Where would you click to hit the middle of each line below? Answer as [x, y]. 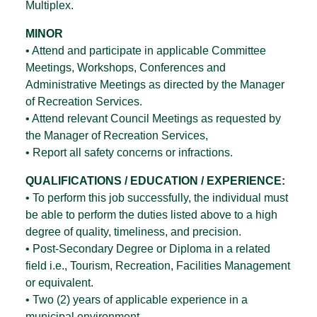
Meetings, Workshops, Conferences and [126, 68]
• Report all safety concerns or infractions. [129, 153]
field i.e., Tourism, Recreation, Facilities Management [158, 266]
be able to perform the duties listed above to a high [151, 215]
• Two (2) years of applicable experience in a [137, 300]
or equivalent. [59, 283]
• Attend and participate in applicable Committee [146, 51]
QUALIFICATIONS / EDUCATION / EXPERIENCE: [155, 181]
